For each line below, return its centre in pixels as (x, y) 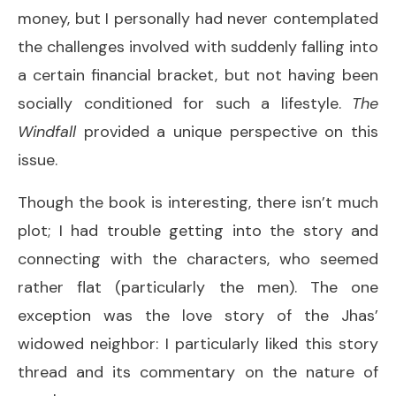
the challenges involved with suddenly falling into (198, 46)
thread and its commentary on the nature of (198, 372)
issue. (38, 160)
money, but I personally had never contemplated (198, 18)
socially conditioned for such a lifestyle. (185, 103)
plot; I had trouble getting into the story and (198, 230)
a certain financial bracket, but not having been (198, 75)
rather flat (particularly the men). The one (198, 287)
